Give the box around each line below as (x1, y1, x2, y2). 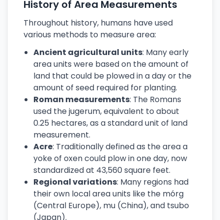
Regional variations (33, 176, 117, 188)
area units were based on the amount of (33, 58, 189, 70)
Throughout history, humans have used (24, 17, 173, 28)
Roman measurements (33, 94, 130, 105)
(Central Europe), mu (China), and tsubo (33, 200, 189, 211)
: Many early (142, 47, 189, 58)
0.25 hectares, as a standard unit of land (33, 117, 188, 129)
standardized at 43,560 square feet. (33, 165, 170, 176)
